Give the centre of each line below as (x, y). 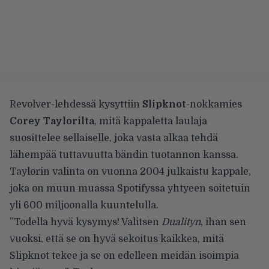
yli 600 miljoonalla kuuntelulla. (84, 205)
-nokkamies (214, 104)
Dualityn (181, 222)
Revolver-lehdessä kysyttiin (75, 104)
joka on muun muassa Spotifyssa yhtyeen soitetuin (130, 188)
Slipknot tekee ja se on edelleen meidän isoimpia (124, 255)
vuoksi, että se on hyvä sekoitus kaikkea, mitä (117, 239)
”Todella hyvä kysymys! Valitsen (86, 222)
